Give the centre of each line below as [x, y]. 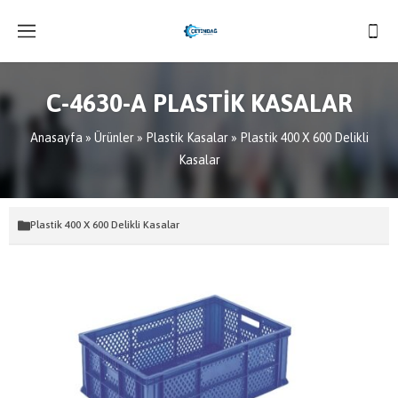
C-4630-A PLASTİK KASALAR [199, 103]
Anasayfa [56, 138]
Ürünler [114, 138]
